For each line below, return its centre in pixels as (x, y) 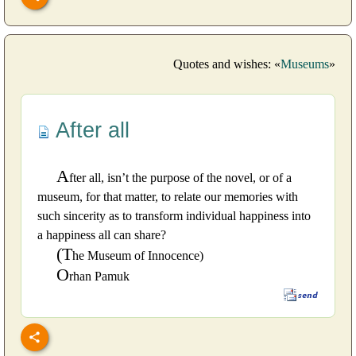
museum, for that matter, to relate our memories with (168, 197)
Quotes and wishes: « (227, 64)
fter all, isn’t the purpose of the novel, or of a (180, 178)
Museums (305, 64)
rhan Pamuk (99, 277)
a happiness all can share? (102, 235)
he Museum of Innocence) (138, 256)
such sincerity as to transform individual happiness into (174, 216)
